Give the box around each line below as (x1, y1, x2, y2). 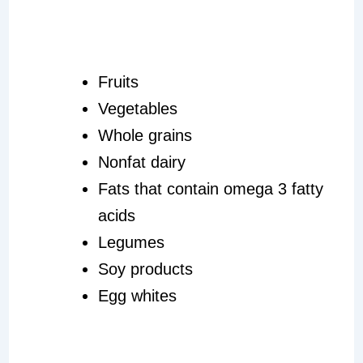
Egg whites (97, 287, 177, 305)
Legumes (97, 233, 164, 252)
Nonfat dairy (97, 153, 186, 172)
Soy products (97, 260, 193, 279)
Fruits (97, 73, 139, 92)
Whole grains (97, 126, 192, 145)
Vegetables (97, 100, 177, 118)
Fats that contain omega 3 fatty (97, 180, 323, 199)
